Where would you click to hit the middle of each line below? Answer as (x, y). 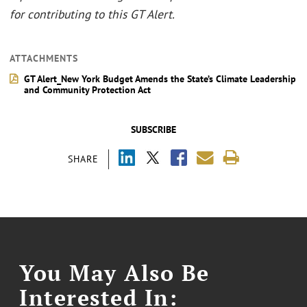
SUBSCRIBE (153, 129)
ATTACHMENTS (44, 58)
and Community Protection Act (87, 89)
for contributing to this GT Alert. (92, 14)
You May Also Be (114, 272)
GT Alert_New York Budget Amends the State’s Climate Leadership (160, 78)
